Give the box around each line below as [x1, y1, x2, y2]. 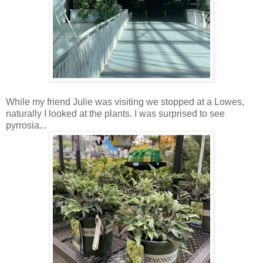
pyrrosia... [6, 120, 46, 130]
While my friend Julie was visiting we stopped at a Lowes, [6, 96, 244, 107]
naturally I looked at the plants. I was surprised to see [6, 108, 225, 119]
